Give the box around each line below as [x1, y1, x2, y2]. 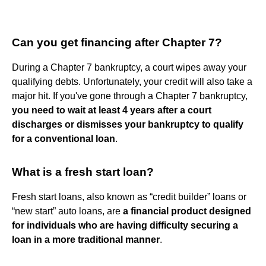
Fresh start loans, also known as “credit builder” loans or [12, 191, 246, 202]
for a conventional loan [12, 133, 115, 144]
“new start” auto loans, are [12, 205, 123, 216]
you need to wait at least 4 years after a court [12, 104, 211, 115]
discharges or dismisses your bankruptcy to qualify [12, 119, 243, 129]
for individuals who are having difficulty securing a [12, 220, 238, 230]
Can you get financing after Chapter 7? [12, 36, 222, 49]
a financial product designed [123, 205, 251, 216]
